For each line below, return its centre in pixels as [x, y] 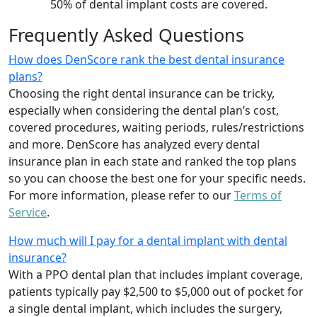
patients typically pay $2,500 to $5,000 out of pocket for [156, 292]
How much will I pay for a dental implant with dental [148, 241]
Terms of [258, 196]
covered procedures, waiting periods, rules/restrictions [156, 128]
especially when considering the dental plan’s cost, [144, 111]
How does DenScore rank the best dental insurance [146, 60]
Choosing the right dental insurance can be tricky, [142, 94]
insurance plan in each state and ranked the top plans [152, 162]
